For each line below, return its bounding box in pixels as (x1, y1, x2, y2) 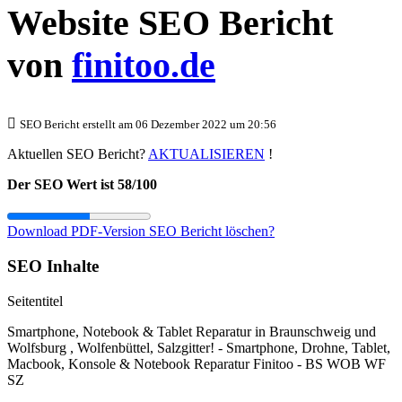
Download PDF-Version (7, 223, 149, 240)
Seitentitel (7, 293, 63, 309)
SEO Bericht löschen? (149, 223, 275, 240)
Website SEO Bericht (7, 3, 333, 44)
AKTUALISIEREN (148, 146, 265, 162)
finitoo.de (72, 45, 215, 86)
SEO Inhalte (7, 257, 99, 276)
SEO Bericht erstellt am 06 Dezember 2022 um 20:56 (20, 118, 276, 132)
